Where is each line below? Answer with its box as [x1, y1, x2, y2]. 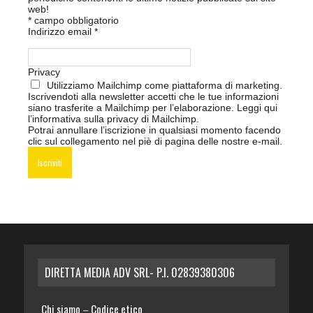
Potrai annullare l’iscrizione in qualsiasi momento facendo [28, 124, 281, 136]
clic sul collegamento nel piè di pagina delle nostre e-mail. [28, 136, 282, 147]
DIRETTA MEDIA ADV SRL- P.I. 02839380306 [44, 264, 235, 282]
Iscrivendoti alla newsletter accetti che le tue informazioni [28, 91, 279, 103]
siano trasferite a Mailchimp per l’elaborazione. [28, 102, 237, 114]
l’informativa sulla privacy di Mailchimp [28, 113, 196, 125]
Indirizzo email [28, 26, 94, 38]
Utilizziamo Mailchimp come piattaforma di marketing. [47, 80, 282, 92]
